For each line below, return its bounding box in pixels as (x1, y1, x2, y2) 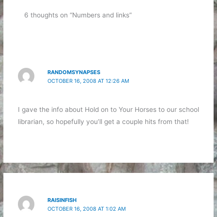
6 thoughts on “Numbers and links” (24, 11, 132, 19)
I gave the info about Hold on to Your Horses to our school (17, 106, 199, 114)
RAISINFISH (47, 197, 77, 204)
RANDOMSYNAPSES (47, 68, 101, 76)
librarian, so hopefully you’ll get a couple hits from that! (17, 118, 189, 126)
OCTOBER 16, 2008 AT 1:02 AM (47, 205, 126, 213)
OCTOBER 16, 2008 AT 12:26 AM (47, 77, 130, 84)
